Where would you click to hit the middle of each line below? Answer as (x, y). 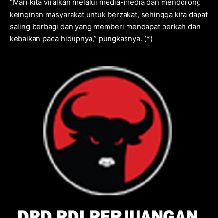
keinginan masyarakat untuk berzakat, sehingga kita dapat (109, 14)
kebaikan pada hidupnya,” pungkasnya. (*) (81, 38)
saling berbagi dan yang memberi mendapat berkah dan (105, 26)
